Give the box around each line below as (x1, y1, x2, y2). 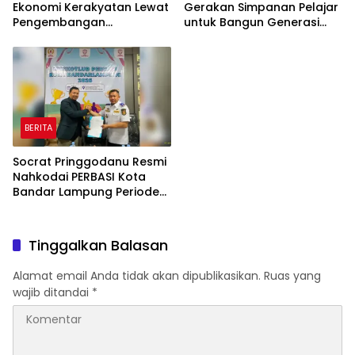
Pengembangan (13, 14, 105, 31)
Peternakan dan (13, 29, 105, 46)
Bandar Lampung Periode (13, 184, 159, 200)
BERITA (25, 121, 52, 135)
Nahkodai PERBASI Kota (13, 169, 146, 185)
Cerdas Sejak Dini (184, 29, 283, 46)
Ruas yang (264, 268, 321, 284)
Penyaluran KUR (13, 44, 103, 61)
